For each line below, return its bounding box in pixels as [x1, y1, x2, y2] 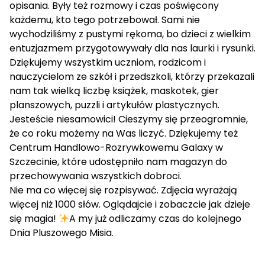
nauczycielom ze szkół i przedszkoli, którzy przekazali [9, 70, 254, 83]
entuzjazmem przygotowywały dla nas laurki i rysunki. [9, 41, 256, 55]
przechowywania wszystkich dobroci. [9, 169, 182, 183]
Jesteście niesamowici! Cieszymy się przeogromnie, [9, 112, 248, 126]
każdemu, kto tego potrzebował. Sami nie [9, 13, 200, 27]
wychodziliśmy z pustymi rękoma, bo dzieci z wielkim [9, 27, 251, 41]
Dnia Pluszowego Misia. [9, 226, 114, 240]
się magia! [9, 212, 59, 225]
